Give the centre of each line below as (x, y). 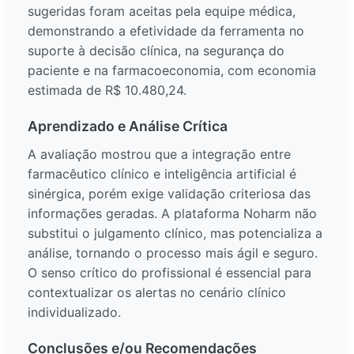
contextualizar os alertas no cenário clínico (157, 293)
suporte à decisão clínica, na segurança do (156, 51)
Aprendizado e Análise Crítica (128, 126)
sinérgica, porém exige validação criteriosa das (169, 194)
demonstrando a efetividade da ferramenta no (166, 31)
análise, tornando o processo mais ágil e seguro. (173, 253)
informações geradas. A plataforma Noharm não (172, 214)
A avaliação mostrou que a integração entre (159, 154)
